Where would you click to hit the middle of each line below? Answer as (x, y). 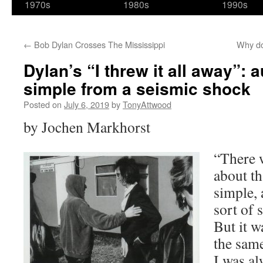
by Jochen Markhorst (87, 127)
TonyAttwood (147, 104)
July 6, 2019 (87, 104)
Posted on (43, 104)
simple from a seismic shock (137, 88)
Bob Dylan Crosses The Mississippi (98, 44)
